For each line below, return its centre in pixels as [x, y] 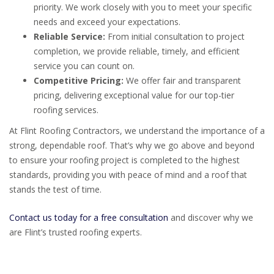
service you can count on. [84, 66]
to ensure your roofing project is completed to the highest [124, 160]
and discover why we [211, 217]
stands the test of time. [55, 190]
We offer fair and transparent [182, 81]
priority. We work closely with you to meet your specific [143, 7]
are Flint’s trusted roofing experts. [76, 232]
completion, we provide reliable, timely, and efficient [137, 51]
